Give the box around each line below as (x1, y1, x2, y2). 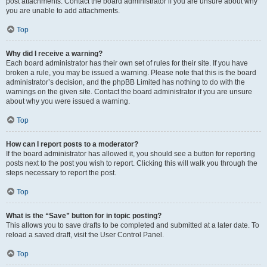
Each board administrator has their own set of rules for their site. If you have (6, 59, 248, 67)
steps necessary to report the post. (6, 169, 116, 177)
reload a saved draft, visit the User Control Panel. (6, 231, 164, 239)
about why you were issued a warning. (6, 97, 130, 105)
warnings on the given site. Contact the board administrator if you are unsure (6, 88, 252, 96)
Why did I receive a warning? (6, 49, 103, 58)
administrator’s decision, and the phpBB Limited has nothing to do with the (6, 78, 245, 86)
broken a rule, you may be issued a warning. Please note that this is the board (6, 69, 256, 77)
